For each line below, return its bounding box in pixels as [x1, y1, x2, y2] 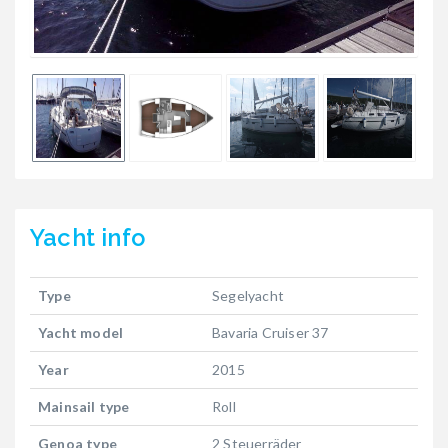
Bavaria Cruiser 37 [212, 324, 329, 341]
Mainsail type [38, 398, 130, 415]
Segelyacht [212, 287, 284, 304]
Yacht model [38, 324, 124, 341]
